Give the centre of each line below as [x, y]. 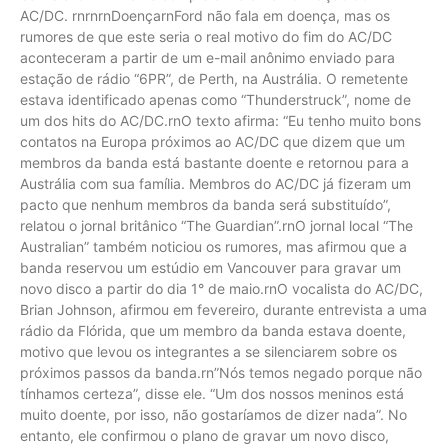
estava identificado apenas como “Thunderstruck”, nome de [215, 99]
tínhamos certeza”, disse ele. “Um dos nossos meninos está [212, 393]
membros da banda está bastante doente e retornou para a [214, 162]
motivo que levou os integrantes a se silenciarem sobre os [208, 351]
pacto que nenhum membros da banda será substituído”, [205, 204]
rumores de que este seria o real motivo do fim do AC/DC [206, 36]
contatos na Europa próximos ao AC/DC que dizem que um [212, 141]
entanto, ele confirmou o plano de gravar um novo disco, [204, 435]
